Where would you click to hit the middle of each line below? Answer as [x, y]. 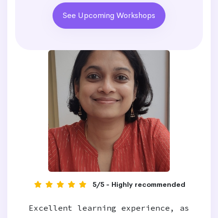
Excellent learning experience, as [109, 208]
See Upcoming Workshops [109, 15]
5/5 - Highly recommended [139, 184]
